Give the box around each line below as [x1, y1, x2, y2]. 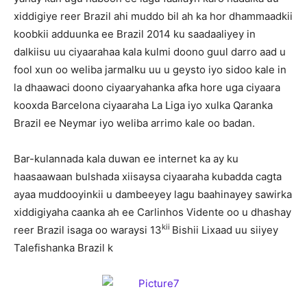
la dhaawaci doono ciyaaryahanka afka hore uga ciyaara [14, 81, 280, 94]
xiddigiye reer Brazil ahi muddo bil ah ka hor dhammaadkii [14, 10, 293, 23]
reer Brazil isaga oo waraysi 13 [14, 223, 162, 236]
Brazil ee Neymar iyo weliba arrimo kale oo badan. [14, 116, 255, 130]
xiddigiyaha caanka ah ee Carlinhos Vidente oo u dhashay [14, 206, 291, 219]
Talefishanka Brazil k [14, 241, 113, 254]
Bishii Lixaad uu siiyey [172, 223, 278, 236]
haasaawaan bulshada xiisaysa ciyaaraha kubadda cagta [14, 170, 282, 183]
